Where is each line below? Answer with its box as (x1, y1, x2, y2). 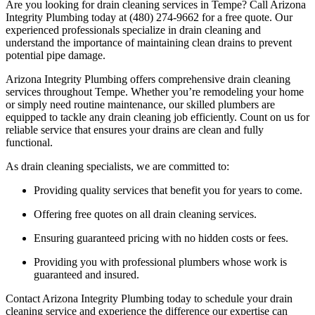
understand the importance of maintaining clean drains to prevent (6, 36, 292, 49)
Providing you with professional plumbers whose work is (34, 255, 287, 268)
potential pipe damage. (6, 49, 105, 61)
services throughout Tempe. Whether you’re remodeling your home (6, 85, 304, 98)
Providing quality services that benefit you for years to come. (34, 184, 302, 196)
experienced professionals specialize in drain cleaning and (6, 23, 261, 36)
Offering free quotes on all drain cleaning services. (34, 207, 257, 220)
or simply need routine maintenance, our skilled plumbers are (6, 98, 275, 110)
